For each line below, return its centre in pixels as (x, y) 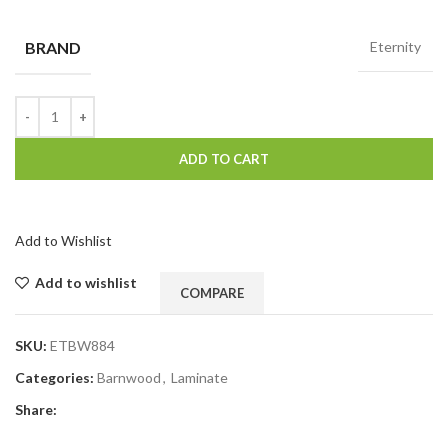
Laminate (199, 377)
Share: (36, 409)
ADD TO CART (224, 158)
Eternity (395, 47)
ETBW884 (82, 345)
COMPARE (212, 292)
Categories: (54, 377)
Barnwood (129, 377)
